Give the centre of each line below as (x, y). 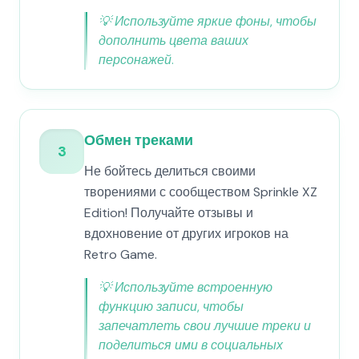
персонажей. (136, 60)
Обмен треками (139, 140)
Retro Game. (121, 254)
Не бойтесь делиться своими (170, 171)
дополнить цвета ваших (173, 40)
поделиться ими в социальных (191, 345)
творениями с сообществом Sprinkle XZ (201, 192)
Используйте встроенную (194, 287)
